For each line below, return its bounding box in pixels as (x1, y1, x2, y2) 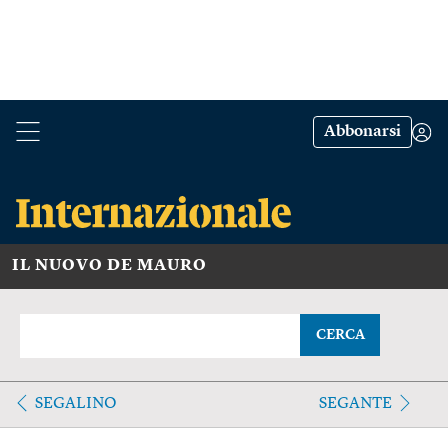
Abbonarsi (324, 124, 401, 140)
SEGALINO (35, 395, 117, 412)
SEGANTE (318, 395, 392, 412)
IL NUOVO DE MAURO (12, 257, 207, 274)
